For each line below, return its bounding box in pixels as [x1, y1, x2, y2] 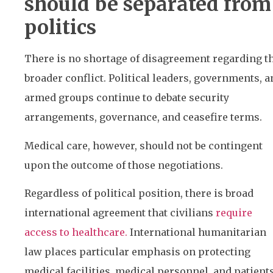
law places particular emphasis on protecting [24, 246, 250, 258]
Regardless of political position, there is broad [24, 187, 253, 200]
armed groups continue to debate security [24, 91, 229, 104]
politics [24, 15, 96, 40]
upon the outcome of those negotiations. [24, 158, 223, 171]
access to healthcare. [24, 226, 127, 239]
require [216, 207, 252, 219]
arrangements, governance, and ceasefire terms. [24, 111, 262, 124]
